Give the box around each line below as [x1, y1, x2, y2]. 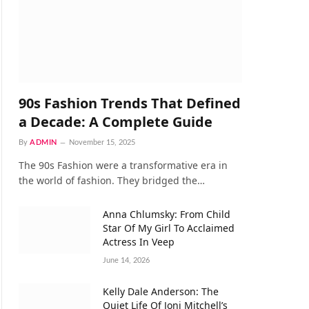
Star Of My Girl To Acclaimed [103, 221, 235, 235]
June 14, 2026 [103, 256, 150, 264]
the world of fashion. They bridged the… [19, 173, 205, 187]
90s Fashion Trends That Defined [19, 93, 241, 112]
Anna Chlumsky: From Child [103, 207, 230, 221]
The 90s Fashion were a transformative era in [19, 158, 228, 172]
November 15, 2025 [68, 138, 135, 146]
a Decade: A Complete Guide [19, 112, 212, 131]
